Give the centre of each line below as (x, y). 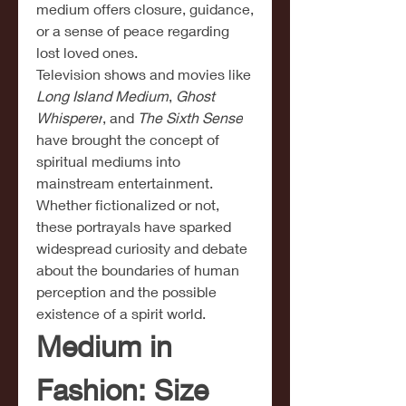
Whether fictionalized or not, (128, 204)
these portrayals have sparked (134, 226)
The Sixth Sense (190, 117)
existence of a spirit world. (121, 313)
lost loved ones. (87, 52)
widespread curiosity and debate (142, 248)
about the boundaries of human (138, 270)
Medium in (104, 346)
